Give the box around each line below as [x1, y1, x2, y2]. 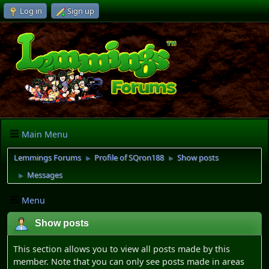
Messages [27, 169, 62, 181]
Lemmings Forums [14, 152, 81, 163]
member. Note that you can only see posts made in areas [13, 256, 244, 268]
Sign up [67, 5, 94, 16]
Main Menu [22, 128, 68, 140]
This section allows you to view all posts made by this [13, 243, 230, 255]
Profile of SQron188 [94, 152, 164, 163]
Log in [20, 5, 42, 16]
